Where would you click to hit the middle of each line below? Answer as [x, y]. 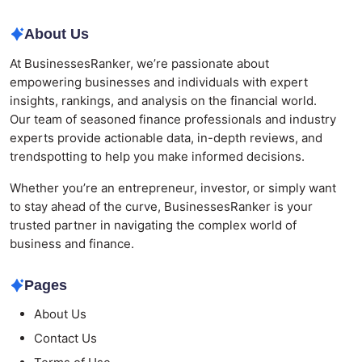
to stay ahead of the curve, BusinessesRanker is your [161, 206]
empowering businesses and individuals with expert [159, 82]
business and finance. [72, 243]
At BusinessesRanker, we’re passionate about [139, 63]
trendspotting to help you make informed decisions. [157, 156]
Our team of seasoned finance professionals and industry [173, 119]
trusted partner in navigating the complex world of [153, 225]
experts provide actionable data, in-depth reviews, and [166, 137]
